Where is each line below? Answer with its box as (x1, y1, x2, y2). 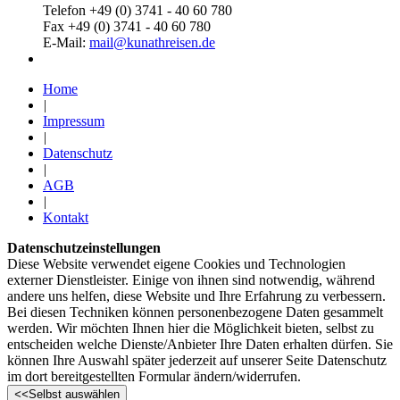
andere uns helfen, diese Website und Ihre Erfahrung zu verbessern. (7, 288, 386, 304)
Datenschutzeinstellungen (7, 240, 161, 256)
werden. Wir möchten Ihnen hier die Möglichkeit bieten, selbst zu (7, 321, 374, 337)
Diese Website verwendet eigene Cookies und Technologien (7, 256, 346, 272)
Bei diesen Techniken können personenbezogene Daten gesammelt (7, 304, 383, 321)
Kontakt (43, 210, 88, 226)
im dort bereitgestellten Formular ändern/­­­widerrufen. (7, 369, 301, 385)
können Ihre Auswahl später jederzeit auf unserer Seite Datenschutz (7, 353, 387, 369)
